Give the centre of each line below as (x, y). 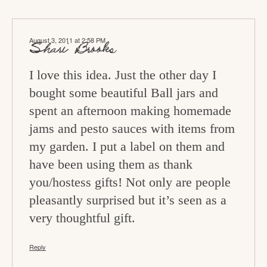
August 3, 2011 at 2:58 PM (67, 40)
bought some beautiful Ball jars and (124, 93)
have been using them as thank (111, 164)
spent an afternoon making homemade (130, 111)
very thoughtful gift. (82, 218)
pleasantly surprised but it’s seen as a (128, 200)
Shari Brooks (73, 50)
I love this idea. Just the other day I (123, 75)
